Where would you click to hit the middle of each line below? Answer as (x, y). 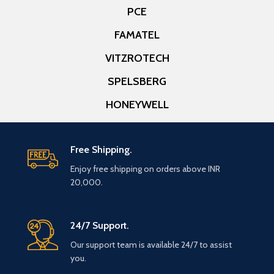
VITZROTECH (137, 58)
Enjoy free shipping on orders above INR (145, 168)
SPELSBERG (137, 81)
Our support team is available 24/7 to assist (151, 244)
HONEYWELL (137, 104)
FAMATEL (137, 35)
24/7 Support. (100, 225)
